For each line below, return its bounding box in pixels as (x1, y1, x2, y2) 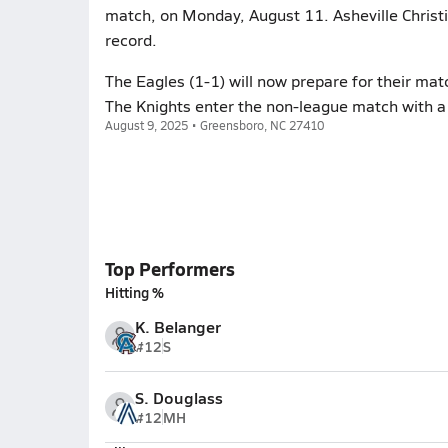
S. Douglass (134, 386, 223, 409)
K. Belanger (134, 315, 221, 338)
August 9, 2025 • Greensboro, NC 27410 (104, 117, 324, 133)
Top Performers (104, 256, 235, 281)
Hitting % (104, 282, 164, 302)
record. (104, 29, 157, 50)
